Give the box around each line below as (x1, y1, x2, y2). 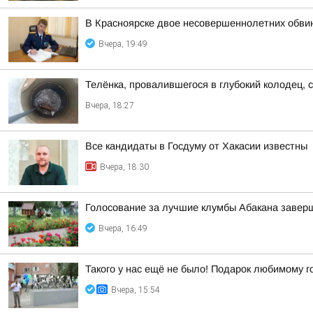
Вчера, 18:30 (100, 162, 149, 172)
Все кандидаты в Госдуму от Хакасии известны (85, 140, 307, 152)
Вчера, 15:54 (111, 285, 160, 295)
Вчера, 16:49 (99, 224, 147, 233)
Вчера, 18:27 (85, 101, 134, 110)
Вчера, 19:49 (99, 39, 147, 49)
